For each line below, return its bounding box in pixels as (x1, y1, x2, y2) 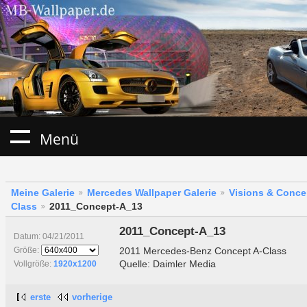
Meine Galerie (11, 187, 75, 199)
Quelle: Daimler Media (119, 258, 216, 269)
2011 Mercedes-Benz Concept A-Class (119, 245, 286, 256)
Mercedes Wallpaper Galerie (87, 187, 217, 199)
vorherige (71, 292, 112, 303)
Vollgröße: (13, 260, 53, 269)
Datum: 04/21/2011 (13, 232, 84, 241)
